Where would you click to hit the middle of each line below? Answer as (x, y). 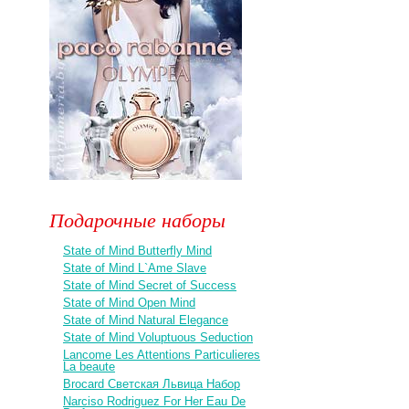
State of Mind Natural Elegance (146, 320)
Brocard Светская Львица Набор (152, 384)
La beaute (89, 367)
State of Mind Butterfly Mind (138, 251)
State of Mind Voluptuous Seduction (158, 337)
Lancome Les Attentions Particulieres (162, 355)
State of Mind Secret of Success (150, 285)
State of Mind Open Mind (130, 303)
